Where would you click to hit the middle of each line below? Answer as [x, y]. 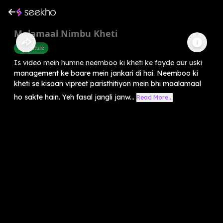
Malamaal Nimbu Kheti [66, 33]
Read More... [155, 97]
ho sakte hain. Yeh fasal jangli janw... [74, 97]
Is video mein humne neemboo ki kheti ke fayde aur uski [108, 62]
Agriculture [31, 48]
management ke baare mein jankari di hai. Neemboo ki [106, 73]
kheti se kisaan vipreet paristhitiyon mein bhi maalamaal [108, 83]
